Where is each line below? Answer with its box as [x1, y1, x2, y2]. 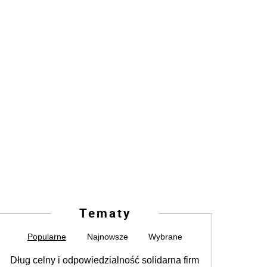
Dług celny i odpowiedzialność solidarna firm [10, 255, 199, 266]
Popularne [27, 232, 66, 242]
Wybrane [148, 232, 183, 242]
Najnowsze [86, 232, 128, 242]
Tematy [79, 204, 131, 222]
